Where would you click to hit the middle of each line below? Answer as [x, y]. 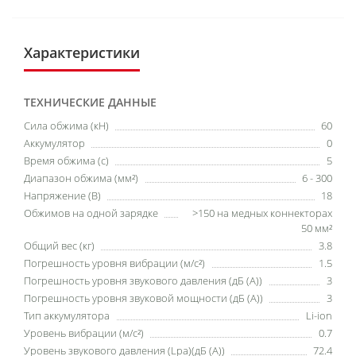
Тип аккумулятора [67, 315]
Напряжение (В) [62, 195]
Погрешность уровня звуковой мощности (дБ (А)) [143, 298]
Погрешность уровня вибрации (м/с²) [114, 263]
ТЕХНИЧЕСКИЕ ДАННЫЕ [90, 102]
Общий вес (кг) [59, 246]
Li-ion [319, 315]
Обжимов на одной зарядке [91, 213]
